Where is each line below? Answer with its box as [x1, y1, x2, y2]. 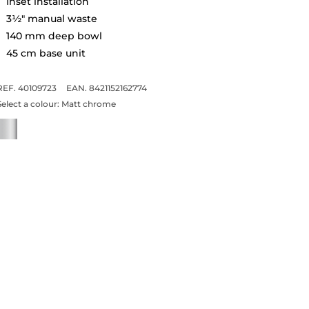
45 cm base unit [6, 46, 86, 59]
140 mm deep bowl [6, 29, 102, 42]
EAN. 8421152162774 [66, 82, 147, 93]
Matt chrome [61, 98, 116, 109]
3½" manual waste [6, 12, 97, 25]
